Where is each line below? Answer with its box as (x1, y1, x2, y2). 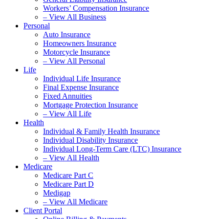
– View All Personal (43, 57, 105, 65)
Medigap (43, 189, 70, 197)
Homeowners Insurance (43, 39, 116, 47)
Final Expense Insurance (43, 83, 119, 91)
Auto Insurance (43, 30, 90, 39)
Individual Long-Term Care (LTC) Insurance (43, 145, 181, 153)
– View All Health (43, 153, 99, 162)
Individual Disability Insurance (43, 136, 138, 144)
